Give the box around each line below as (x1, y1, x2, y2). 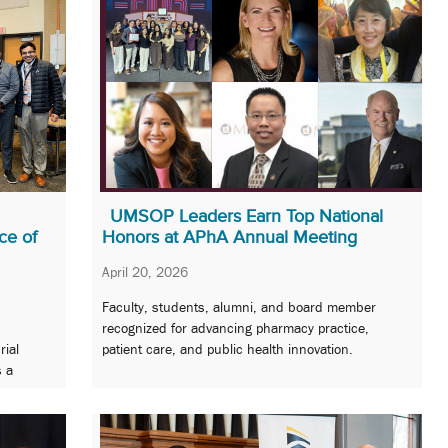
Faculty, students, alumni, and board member (102, 299, 376, 316)
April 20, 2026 (102, 263, 188, 280)
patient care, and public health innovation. (102, 341, 353, 358)
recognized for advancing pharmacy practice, (102, 320, 369, 337)
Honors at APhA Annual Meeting (102, 226, 357, 247)
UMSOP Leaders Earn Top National (110, 205, 383, 226)
